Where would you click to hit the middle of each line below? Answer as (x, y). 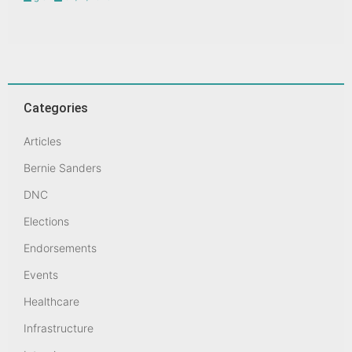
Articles (42, 141)
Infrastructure (59, 328)
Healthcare (51, 302)
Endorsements (60, 248)
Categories (56, 108)
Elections (46, 222)
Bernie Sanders (62, 168)
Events (41, 275)
